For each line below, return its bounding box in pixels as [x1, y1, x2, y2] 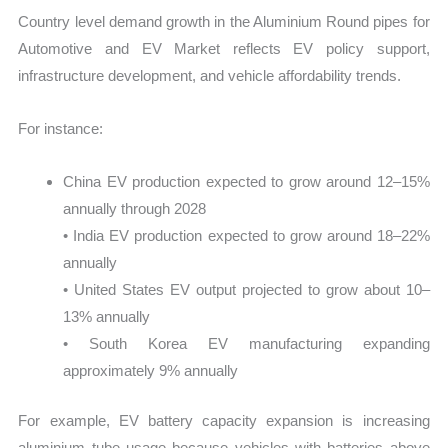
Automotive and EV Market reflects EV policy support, [18, 39, 430, 57]
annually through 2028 [63, 200, 207, 218]
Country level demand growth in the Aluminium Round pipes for [18, 12, 430, 30]
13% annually [63, 308, 151, 326]
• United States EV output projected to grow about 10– [63, 281, 430, 299]
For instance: [18, 120, 104, 138]
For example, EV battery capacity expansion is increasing [18, 411, 430, 429]
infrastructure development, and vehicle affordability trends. [18, 66, 402, 84]
